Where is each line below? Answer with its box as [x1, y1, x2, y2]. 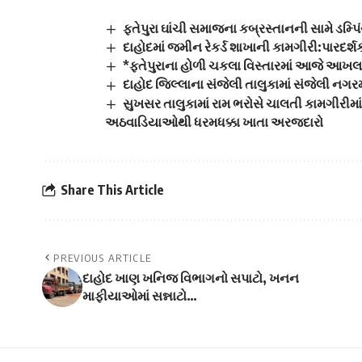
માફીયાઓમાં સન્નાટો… [82, 287, 197, 304]
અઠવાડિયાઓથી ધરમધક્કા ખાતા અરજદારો [105, 113, 323, 130]
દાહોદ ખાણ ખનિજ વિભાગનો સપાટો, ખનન [82, 269, 299, 286]
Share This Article [61, 182, 164, 199]
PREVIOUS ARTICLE [53, 250, 152, 264]
